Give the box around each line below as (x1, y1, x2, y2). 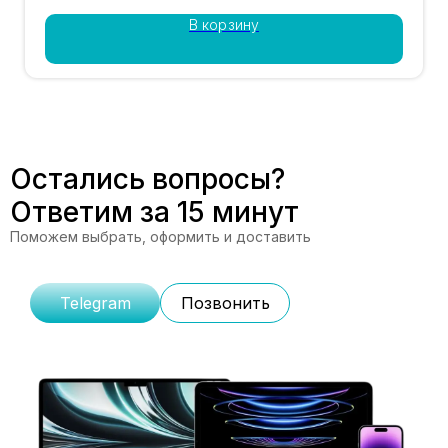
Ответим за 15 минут (10, 195, 299, 230)
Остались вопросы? (10, 162, 285, 197)
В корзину (189, 16, 259, 34)
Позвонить (180, 293, 270, 314)
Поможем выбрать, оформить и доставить (10, 228, 311, 246)
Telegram (59, 293, 131, 314)
